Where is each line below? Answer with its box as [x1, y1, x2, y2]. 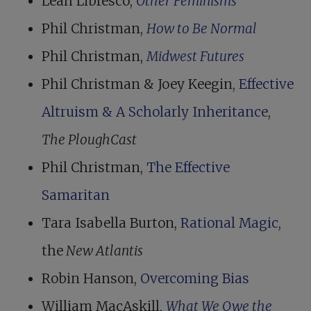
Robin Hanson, [42, 270, 140, 287]
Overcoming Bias [140, 270, 249, 287]
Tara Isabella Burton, [42, 215, 180, 232]
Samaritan [42, 187, 110, 204]
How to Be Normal [146, 20, 257, 37]
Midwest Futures [146, 48, 244, 65]
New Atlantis [63, 242, 143, 260]
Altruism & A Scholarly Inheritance [42, 103, 268, 121]
